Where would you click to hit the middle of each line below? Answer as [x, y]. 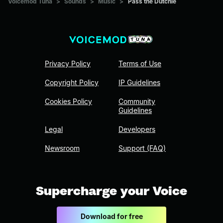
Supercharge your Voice [111, 191]
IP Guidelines [139, 83]
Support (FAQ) [142, 148]
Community [137, 102]
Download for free [111, 217]
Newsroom [62, 148]
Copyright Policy [72, 83]
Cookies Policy [68, 102]
